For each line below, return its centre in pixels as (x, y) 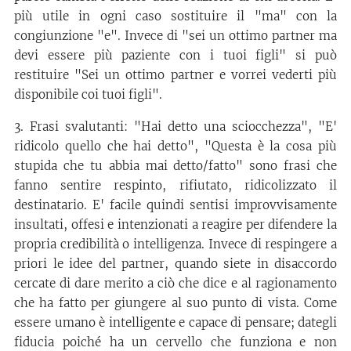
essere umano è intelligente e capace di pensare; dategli (175, 322)
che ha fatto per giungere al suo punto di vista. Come (175, 302)
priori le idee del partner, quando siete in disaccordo (175, 263)
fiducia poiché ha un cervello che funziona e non (175, 342)
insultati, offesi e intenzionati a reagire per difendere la (175, 224)
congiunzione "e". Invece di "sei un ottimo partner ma (175, 35)
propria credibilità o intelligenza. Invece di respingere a (175, 244)
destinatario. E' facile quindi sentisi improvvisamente (175, 204)
